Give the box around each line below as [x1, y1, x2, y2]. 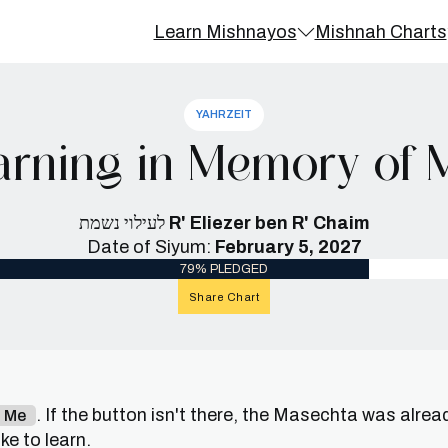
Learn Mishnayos [153, 21, 297, 42]
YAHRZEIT [196, 109, 252, 120]
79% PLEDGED [180, 262, 268, 276]
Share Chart [188, 290, 260, 303]
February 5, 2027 [214, 237, 362, 257]
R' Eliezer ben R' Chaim [168, 213, 370, 233]
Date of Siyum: [86, 237, 215, 257]
